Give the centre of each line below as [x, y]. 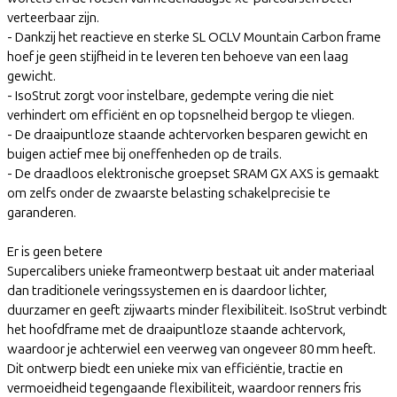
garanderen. [42, 212]
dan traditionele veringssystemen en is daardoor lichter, [167, 290]
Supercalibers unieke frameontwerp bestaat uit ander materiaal [191, 271]
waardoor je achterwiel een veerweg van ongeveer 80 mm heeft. [191, 349]
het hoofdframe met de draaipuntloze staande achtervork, [176, 329]
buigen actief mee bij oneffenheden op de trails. [144, 154]
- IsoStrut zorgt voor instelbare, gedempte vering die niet [171, 95]
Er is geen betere [55, 251]
